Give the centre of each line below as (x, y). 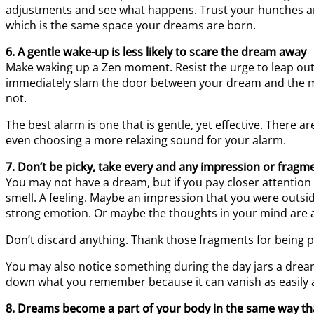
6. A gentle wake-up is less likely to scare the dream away (156, 52)
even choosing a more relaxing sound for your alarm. (146, 140)
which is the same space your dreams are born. (131, 25)
